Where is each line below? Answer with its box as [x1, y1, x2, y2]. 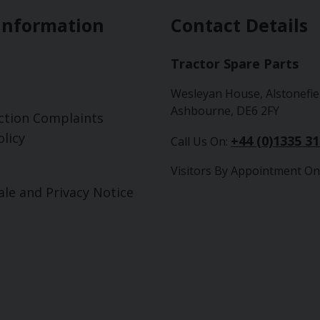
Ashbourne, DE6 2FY [171, 103, 279, 119]
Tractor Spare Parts [171, 55, 299, 72]
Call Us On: [171, 134, 231, 149]
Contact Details [171, 13, 308, 37]
